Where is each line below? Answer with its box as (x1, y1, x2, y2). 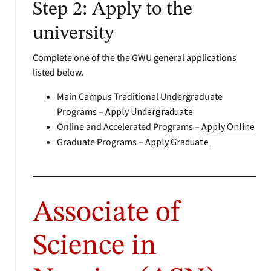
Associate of (33, 198, 181, 227)
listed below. (33, 66, 84, 79)
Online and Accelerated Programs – (57, 120, 201, 134)
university (33, 24, 114, 44)
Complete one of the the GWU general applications (33, 51, 237, 65)
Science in (33, 232, 157, 261)
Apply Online (201, 120, 255, 132)
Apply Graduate (145, 135, 209, 148)
